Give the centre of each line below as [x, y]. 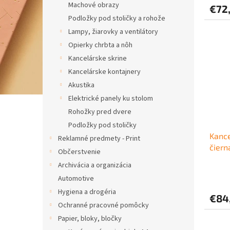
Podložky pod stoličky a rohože [117, 18]
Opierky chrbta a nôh [100, 45]
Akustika [81, 85]
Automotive [76, 179]
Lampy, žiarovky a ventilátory [113, 32]
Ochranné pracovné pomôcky [103, 205]
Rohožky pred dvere [100, 112]
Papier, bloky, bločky [90, 219]
